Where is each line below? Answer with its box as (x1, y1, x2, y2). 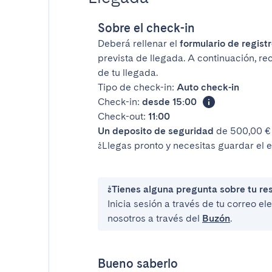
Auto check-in (177, 81, 239, 93)
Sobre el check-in (98, 21, 195, 35)
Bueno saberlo (98, 256, 178, 271)
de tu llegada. (98, 67, 158, 78)
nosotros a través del (107, 212, 202, 224)
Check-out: (98, 110, 148, 122)
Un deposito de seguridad (98, 125, 214, 137)
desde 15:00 (142, 96, 197, 107)
